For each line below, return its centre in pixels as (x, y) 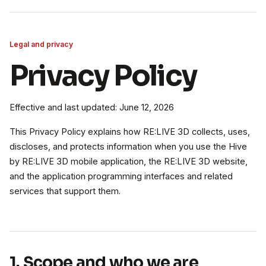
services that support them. (65, 191)
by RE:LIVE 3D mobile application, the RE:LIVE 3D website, (129, 161)
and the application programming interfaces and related (121, 176)
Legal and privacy (41, 44)
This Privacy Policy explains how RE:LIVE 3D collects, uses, (130, 132)
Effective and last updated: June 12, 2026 (92, 107)
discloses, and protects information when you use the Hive (128, 147)
